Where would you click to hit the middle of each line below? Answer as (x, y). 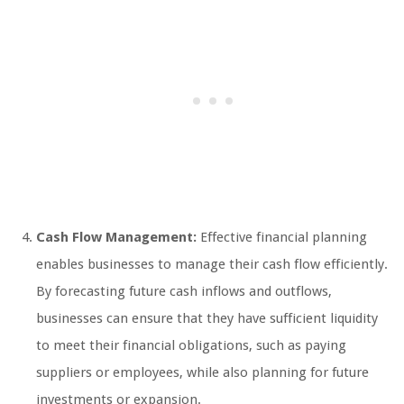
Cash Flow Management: (116, 237)
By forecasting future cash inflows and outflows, (184, 291)
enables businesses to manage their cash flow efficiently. (212, 264)
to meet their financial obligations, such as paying (191, 345)
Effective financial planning (282, 237)
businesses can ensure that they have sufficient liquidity (207, 318)
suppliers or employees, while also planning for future (202, 372)
